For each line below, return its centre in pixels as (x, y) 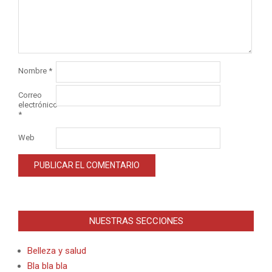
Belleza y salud (57, 251)
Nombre (33, 71)
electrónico (38, 104)
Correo (30, 95)
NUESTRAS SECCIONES (136, 221)
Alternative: (38, 192)
